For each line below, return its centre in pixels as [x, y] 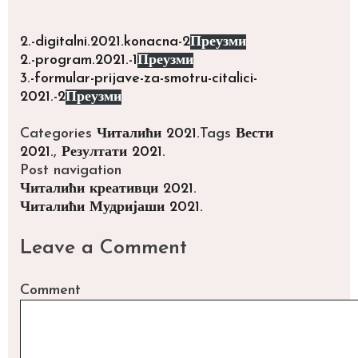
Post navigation [71, 171]
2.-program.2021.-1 [79, 60]
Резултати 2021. [113, 153]
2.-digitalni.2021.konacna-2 [105, 42]
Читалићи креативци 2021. [108, 189]
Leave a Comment [103, 249]
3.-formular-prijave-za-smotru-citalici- [139, 78]
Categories [58, 134]
